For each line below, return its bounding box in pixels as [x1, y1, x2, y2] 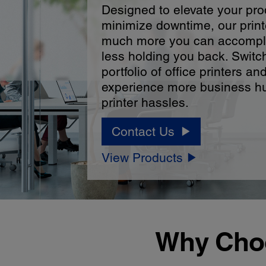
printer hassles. [102, 95, 189, 110]
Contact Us [112, 124, 175, 140]
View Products [102, 150, 183, 166]
